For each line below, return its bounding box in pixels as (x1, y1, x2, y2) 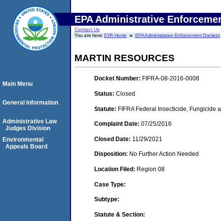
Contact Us (74, 27, 100, 32)
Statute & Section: (94, 211, 145, 218)
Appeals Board (5, 143, 47, 150)
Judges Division (5, 125, 50, 132)
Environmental (2, 136, 43, 143)
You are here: (74, 33, 105, 38)
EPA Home (104, 33, 127, 38)
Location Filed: (94, 165, 137, 173)
